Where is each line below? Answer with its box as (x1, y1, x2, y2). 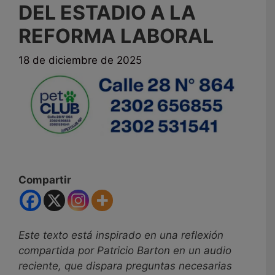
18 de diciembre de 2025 (18, 54, 142, 67)
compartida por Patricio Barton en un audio (18, 244, 231, 257)
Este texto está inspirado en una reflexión (18, 229, 223, 242)
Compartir (18, 174, 71, 187)
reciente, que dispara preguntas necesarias (18, 260, 232, 273)
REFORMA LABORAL (18, 23, 214, 48)
